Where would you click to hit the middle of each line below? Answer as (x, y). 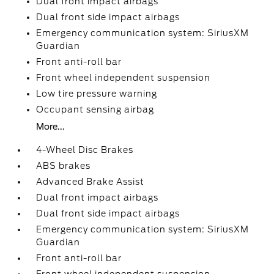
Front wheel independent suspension (124, 78)
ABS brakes (64, 166)
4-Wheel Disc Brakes (85, 150)
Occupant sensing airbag (95, 109)
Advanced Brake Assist (91, 182)
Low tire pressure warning (97, 94)
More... (51, 127)
